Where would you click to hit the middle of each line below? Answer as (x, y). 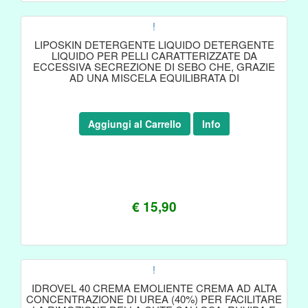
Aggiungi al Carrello (134, 124)
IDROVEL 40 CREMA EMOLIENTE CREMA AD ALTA (154, 288)
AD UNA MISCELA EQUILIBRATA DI (154, 77)
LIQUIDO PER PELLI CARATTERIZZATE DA (154, 55)
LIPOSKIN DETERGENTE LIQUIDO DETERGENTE (154, 44)
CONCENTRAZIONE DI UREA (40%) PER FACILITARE (154, 299)
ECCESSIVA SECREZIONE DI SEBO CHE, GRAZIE (154, 66)
